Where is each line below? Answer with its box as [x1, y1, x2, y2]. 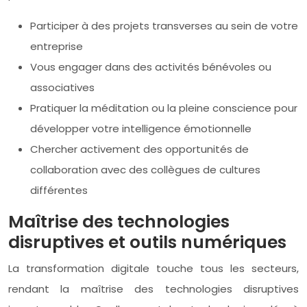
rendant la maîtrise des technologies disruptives [8, 281, 299, 296]
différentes [30, 182, 88, 197]
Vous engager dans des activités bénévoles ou [30, 59, 271, 74]
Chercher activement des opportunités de [30, 141, 249, 156]
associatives [30, 79, 95, 95]
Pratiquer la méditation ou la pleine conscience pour [30, 100, 297, 115]
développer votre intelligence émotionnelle [30, 121, 251, 136]
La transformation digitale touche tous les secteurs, [8, 260, 299, 275]
